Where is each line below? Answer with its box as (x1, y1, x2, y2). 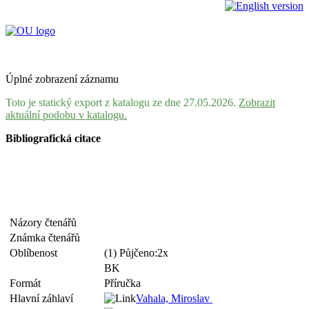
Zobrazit (239, 97, 275, 108)
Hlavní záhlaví (10, 292, 79, 304)
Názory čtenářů (10, 217, 82, 228)
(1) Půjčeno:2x (104, 247, 171, 259)
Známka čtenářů (10, 232, 86, 243)
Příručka (104, 277, 141, 289)
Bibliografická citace (6, 132, 101, 144)
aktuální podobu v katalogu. (6, 109, 127, 121)
